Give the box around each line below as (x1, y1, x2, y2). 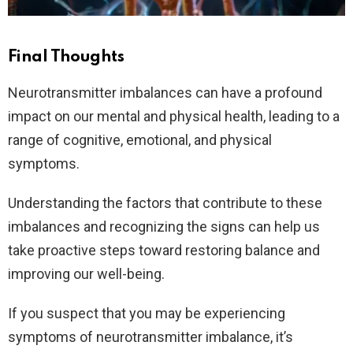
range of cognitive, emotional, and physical (8, 132, 272, 149)
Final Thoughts (8, 49, 124, 66)
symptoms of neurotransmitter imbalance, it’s (8, 329, 293, 346)
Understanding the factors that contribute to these (8, 195, 322, 212)
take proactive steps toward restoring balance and (8, 242, 320, 259)
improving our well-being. (8, 266, 165, 283)
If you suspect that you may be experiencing (8, 305, 285, 322)
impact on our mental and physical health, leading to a (8, 108, 340, 125)
